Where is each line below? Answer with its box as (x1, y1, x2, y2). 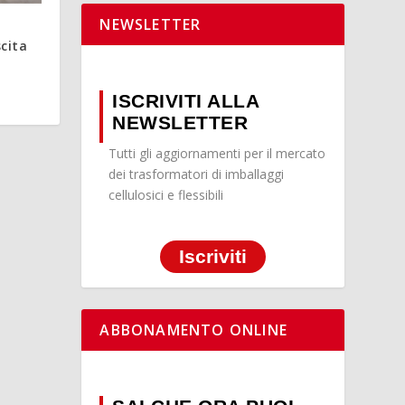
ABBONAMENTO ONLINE (99, 319, 287, 340)
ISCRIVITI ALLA (112, 90, 259, 112)
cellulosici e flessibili (108, 186, 224, 204)
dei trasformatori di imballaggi (108, 165, 285, 184)
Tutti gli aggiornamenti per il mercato (108, 145, 326, 163)
